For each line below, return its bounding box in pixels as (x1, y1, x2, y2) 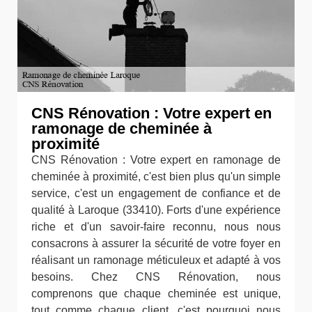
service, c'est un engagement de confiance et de (31, 187, 281, 199)
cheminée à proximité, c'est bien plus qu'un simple (31, 170, 281, 182)
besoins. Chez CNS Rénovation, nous (31, 270, 281, 283)
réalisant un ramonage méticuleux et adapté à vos (31, 253, 281, 266)
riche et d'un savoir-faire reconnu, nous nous (31, 220, 281, 233)
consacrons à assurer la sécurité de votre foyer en (31, 237, 281, 249)
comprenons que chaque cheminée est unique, (31, 287, 281, 299)
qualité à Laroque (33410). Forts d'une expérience (31, 203, 281, 216)
